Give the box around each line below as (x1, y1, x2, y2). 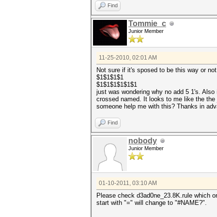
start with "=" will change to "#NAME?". (96, 199, 207, 206)
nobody (128, 137, 157, 145)
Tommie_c (128, 19, 166, 28)
